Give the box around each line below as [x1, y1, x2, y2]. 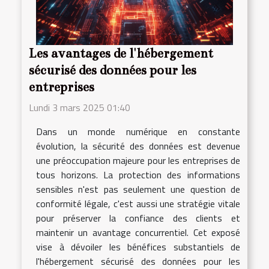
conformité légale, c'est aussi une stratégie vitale [36, 196, 240, 211]
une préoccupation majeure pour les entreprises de [36, 153, 240, 168]
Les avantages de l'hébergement [29, 45, 213, 61]
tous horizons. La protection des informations [36, 167, 240, 182]
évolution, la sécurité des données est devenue [36, 138, 240, 153]
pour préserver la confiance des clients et [36, 210, 240, 225]
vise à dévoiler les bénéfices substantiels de [36, 239, 240, 254]
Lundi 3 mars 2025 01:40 [29, 100, 130, 115]
